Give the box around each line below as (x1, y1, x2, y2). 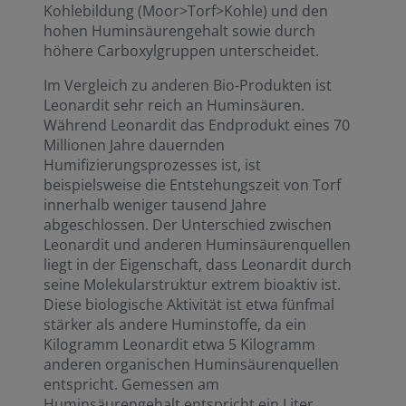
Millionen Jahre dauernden (43, 135, 225, 155)
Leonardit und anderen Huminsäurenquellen (43, 235, 351, 255)
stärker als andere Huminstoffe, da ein (43, 314, 306, 334)
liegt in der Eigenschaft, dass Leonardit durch (43, 255, 352, 275)
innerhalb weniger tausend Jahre (43, 195, 266, 215)
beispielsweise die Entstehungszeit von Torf (43, 175, 341, 195)
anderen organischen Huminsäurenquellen (43, 354, 339, 374)
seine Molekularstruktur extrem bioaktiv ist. (43, 275, 341, 295)
